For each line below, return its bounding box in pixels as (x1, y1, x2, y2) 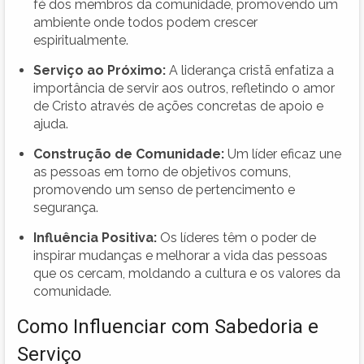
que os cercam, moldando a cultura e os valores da (33, 265, 340, 281)
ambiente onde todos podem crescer (33, 14, 258, 30)
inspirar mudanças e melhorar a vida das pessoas (33, 247, 327, 263)
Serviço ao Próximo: (33, 62, 166, 78)
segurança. (33, 199, 98, 215)
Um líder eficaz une (224, 145, 341, 162)
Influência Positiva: (33, 229, 157, 245)
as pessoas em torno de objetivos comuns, (33, 163, 291, 180)
